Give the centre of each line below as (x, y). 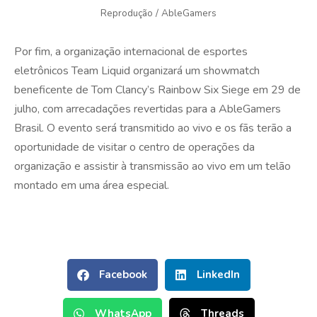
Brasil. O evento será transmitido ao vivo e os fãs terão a (153, 128)
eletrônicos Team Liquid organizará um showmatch (137, 71)
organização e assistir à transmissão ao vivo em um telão (152, 167)
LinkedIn (218, 275)
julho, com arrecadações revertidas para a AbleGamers (148, 109)
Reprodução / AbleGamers (158, 13)
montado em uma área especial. (92, 186)
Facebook (123, 275)
